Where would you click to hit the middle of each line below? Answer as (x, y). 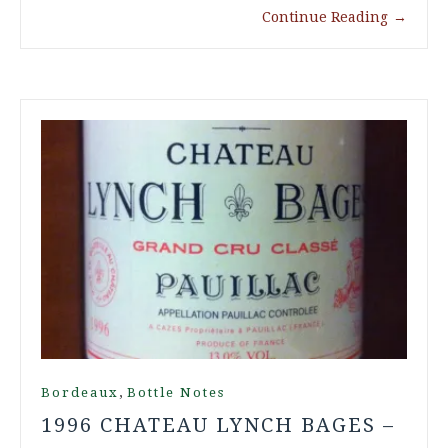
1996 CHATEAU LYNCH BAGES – (218, 425)
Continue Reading (325, 17)
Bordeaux (80, 393)
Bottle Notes (176, 393)
